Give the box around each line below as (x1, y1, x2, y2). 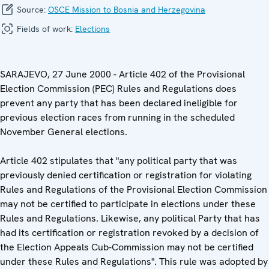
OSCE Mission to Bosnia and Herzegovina (48, 4, 205, 15)
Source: (14, 4, 48, 15)
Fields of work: (14, 23, 75, 34)
